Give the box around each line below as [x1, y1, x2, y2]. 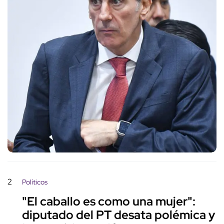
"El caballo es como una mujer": [22, 193, 195, 209]
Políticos [22, 177, 47, 187]
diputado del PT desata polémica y [22, 207, 215, 223]
